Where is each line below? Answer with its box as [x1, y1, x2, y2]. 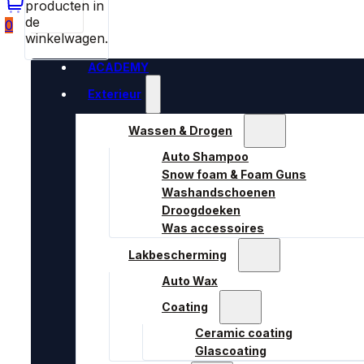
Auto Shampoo [162, 149, 249, 163]
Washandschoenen [162, 185, 275, 199]
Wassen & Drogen [128, 123, 232, 137]
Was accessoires [162, 221, 264, 235]
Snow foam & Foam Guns [162, 167, 306, 181]
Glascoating [195, 344, 266, 357]
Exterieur [88, 87, 141, 101]
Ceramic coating [195, 326, 292, 340]
